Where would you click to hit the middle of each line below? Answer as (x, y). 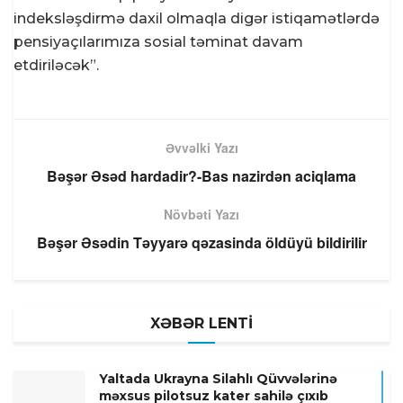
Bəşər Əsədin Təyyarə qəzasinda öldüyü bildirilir (201, 243)
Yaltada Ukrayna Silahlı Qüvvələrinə (218, 379)
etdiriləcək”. (56, 66)
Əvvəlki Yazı (201, 148)
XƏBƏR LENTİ (201, 324)
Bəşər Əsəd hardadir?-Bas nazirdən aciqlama (201, 176)
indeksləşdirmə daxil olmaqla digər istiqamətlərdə (197, 19)
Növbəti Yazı (201, 215)
